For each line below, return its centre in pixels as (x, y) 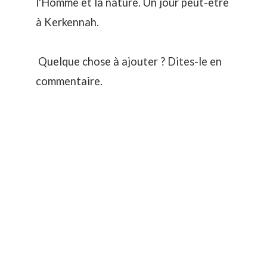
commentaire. (69, 81)
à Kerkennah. (67, 22)
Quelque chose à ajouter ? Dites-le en (129, 61)
